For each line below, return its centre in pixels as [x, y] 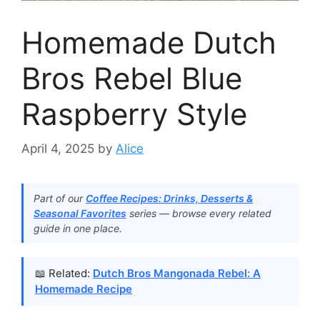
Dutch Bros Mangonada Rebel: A [177, 274]
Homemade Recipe [84, 289]
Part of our [60, 199]
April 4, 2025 [58, 149]
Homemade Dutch [149, 42]
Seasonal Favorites [80, 214]
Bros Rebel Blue [132, 78]
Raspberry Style [134, 114]
